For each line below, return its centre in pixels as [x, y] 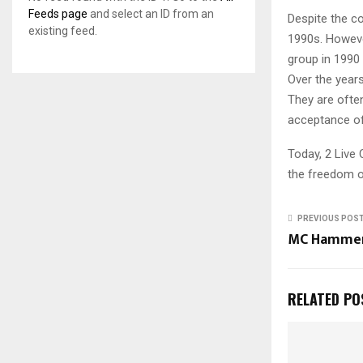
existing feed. [63, 31]
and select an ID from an [151, 14]
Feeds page [58, 14]
